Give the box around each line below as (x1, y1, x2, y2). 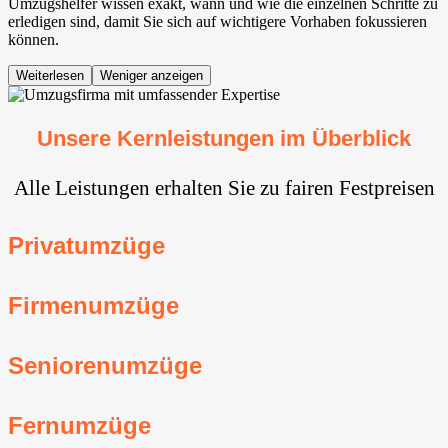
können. (8, 30, 59, 48)
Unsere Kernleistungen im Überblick (37, 126, 411, 152)
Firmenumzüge (8, 292, 179, 319)
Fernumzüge (8, 411, 151, 439)
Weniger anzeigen (100, 67, 203, 83)
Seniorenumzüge (8, 351, 202, 379)
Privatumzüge (8, 232, 165, 260)
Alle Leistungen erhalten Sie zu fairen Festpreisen (13, 176, 435, 200)
